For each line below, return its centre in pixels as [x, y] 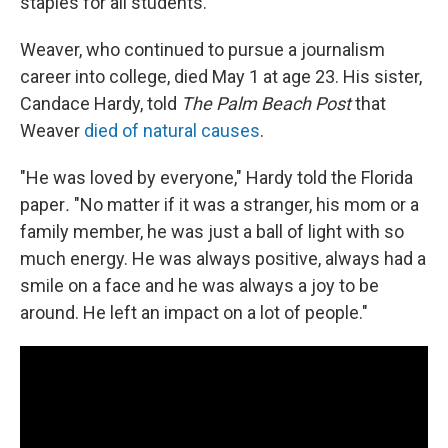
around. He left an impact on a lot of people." [194, 313]
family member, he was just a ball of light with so [212, 232]
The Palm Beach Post [266, 104]
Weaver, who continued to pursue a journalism [202, 50]
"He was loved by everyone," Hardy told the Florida [216, 178]
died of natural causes [172, 131]
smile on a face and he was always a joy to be [199, 286]
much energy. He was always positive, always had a [223, 259]
